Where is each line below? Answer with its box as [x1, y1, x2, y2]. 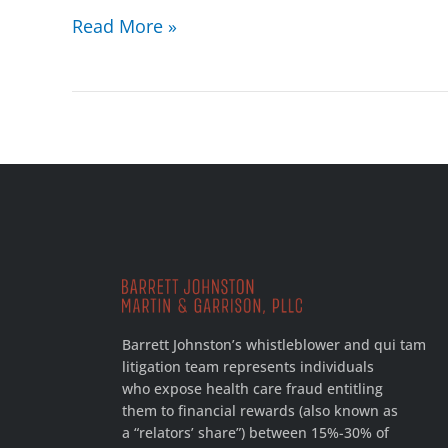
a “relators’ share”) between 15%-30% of [122, 422, 389, 442]
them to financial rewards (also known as [122, 400, 398, 420]
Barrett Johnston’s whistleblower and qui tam [122, 334, 426, 354]
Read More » [72, 13, 177, 38]
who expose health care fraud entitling [122, 378, 383, 398]
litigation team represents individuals [122, 356, 374, 376]
